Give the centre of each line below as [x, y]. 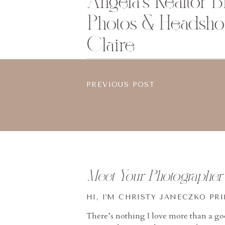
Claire [111, 44]
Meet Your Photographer [154, 176]
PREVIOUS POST [121, 85]
